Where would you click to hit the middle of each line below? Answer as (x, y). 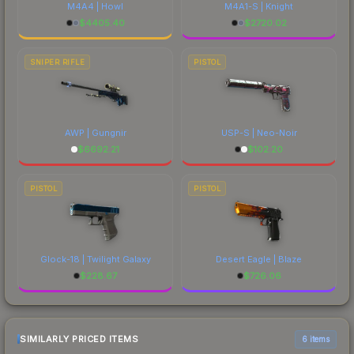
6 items (316, 339)
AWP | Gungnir (95, 132)
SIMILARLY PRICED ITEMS (79, 339)
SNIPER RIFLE (57, 62)
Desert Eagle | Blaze (259, 259)
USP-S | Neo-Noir (259, 132)
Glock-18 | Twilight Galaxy (95, 259)
